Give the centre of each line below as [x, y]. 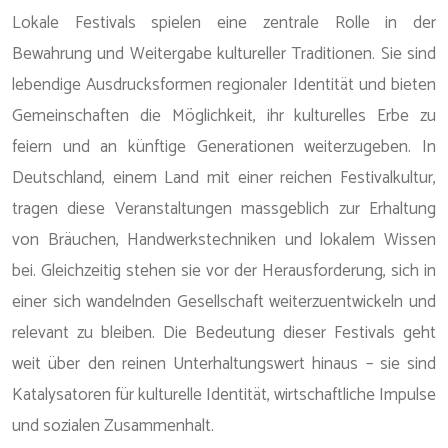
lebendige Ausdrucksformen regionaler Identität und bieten [224, 85]
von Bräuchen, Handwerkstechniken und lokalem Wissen [224, 240]
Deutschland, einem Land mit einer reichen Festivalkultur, [224, 178]
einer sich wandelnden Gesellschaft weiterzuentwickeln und [224, 302]
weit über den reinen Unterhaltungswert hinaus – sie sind [224, 364]
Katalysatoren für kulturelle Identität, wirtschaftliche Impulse [224, 395]
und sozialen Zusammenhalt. [113, 426]
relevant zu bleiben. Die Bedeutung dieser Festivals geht [224, 333]
